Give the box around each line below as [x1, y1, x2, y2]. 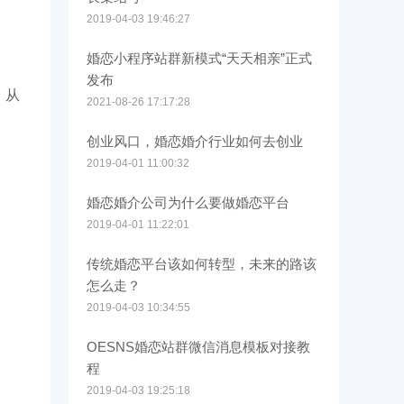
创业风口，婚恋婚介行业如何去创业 [87, 133, 303, 149]
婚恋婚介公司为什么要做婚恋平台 [87, 195, 289, 210]
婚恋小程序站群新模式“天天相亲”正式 [87, 50, 312, 66]
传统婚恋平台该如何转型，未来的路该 [87, 256, 317, 271]
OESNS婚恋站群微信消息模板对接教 [87, 339, 310, 354]
